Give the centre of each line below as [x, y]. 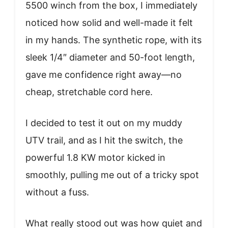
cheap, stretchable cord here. [89, 92]
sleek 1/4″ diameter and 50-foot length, [110, 57]
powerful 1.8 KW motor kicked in [95, 157]
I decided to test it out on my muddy [104, 123]
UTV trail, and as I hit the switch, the [104, 140]
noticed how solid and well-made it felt [109, 22]
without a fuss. [57, 192]
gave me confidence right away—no [104, 74]
